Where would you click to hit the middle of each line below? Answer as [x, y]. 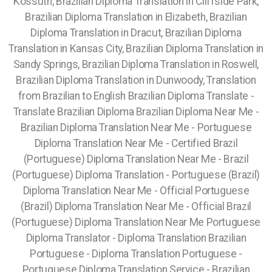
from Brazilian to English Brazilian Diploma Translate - [136, 96]
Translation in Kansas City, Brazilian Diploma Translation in [136, 49]
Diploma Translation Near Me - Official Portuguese [136, 191]
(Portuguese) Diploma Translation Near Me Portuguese [136, 222]
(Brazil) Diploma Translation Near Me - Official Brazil [136, 206]
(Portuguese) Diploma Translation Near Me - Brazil [136, 159]
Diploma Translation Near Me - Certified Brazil [136, 143]
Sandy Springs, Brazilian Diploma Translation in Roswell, [136, 64]
